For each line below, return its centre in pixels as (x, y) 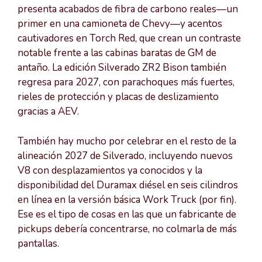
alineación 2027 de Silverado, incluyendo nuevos (125, 156)
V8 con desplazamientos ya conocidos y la (110, 170)
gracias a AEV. (48, 112)
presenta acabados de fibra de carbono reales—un (128, 9)
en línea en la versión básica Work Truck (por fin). (127, 199)
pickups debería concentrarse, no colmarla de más (127, 229)
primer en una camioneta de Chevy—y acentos (120, 24)
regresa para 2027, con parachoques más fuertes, (126, 82)
